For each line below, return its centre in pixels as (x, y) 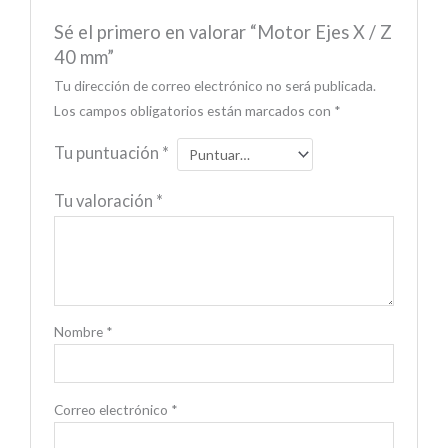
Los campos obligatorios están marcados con (193, 110)
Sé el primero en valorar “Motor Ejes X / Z (222, 31)
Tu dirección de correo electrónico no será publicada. (214, 85)
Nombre (79, 331)
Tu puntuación (107, 152)
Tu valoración (104, 200)
